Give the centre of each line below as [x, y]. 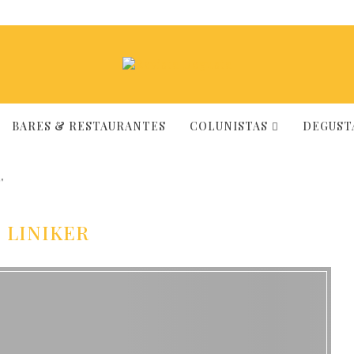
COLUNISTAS [228, 126]
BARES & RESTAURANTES [88, 126]
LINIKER [48, 232]
